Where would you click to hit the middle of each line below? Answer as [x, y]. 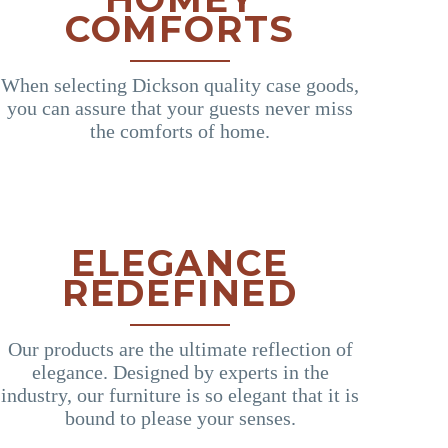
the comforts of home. [180, 131]
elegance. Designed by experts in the [180, 372]
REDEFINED [180, 293]
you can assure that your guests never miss [180, 108]
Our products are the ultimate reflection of [180, 349]
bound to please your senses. [180, 418]
